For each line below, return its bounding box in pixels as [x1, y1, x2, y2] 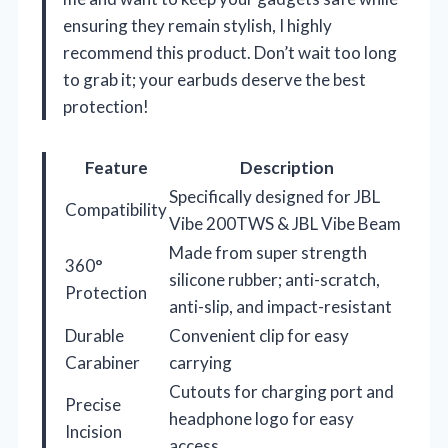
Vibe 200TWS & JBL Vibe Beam [169, 213, 401, 235]
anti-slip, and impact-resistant [169, 296, 392, 318]
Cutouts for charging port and [169, 381, 394, 403]
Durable [65, 325, 124, 347]
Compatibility [65, 199, 167, 221]
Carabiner [65, 352, 140, 374]
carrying [169, 352, 232, 374]
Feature [84, 157, 148, 179]
